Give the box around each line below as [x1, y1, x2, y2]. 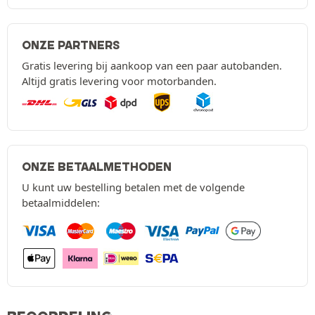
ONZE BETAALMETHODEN [22, 160, 172, 174]
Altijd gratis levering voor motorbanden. [22, 74, 217, 89]
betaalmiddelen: [22, 195, 100, 210]
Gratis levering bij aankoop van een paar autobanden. [22, 58, 282, 73]
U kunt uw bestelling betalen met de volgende [22, 180, 245, 195]
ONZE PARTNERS [22, 38, 120, 53]
